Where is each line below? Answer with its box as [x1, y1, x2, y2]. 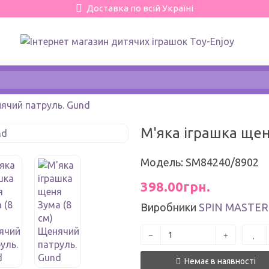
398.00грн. [141, 179, 210, 194]
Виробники [141, 201, 196, 213]
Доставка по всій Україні [86, 3, 193, 13]
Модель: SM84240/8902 [141, 156, 259, 168]
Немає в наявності [182, 256, 256, 266]
